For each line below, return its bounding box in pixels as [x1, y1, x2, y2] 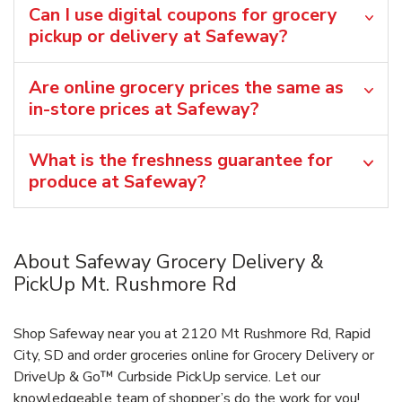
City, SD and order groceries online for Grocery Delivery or [13, 345, 374, 365]
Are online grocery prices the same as [29, 74, 344, 100]
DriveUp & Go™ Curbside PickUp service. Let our [13, 366, 320, 387]
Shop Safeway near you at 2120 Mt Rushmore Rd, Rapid [13, 323, 371, 344]
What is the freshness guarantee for [29, 147, 333, 172]
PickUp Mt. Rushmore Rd [13, 270, 237, 298]
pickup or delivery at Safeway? [29, 23, 288, 48]
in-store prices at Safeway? [29, 96, 259, 121]
